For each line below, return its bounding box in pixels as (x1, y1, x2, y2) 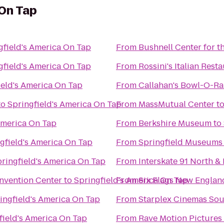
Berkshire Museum (138, 117, 211, 129)
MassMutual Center (138, 98, 214, 110)
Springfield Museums (138, 136, 222, 148)
